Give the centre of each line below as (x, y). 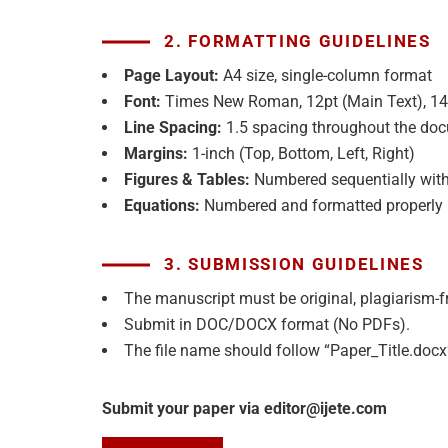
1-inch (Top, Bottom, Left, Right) (301, 153)
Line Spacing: (173, 127)
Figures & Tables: (187, 179)
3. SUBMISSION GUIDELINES (294, 264)
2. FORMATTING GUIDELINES (297, 41)
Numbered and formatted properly (321, 205)
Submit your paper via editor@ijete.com (246, 408)
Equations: (162, 205)
